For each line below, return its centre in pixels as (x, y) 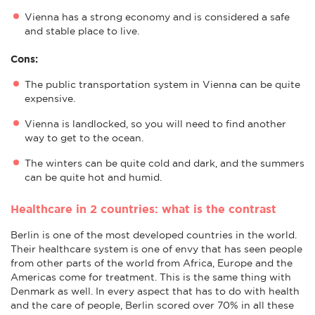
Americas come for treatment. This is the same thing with (151, 277)
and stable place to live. (83, 31)
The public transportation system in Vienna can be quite (162, 84)
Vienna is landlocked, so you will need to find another (155, 123)
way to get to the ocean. (85, 137)
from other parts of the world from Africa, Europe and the (152, 263)
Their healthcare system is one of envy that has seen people (156, 249)
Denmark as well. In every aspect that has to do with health (155, 291)
